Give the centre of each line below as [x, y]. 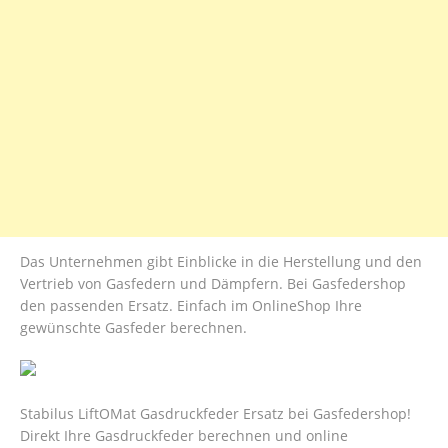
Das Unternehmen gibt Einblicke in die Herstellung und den [221, 262]
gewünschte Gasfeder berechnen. [133, 328]
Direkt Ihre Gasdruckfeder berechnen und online [184, 436]
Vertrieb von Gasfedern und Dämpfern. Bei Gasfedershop [213, 284]
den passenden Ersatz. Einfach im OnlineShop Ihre [191, 306]
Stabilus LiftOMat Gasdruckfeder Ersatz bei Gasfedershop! [215, 414]
